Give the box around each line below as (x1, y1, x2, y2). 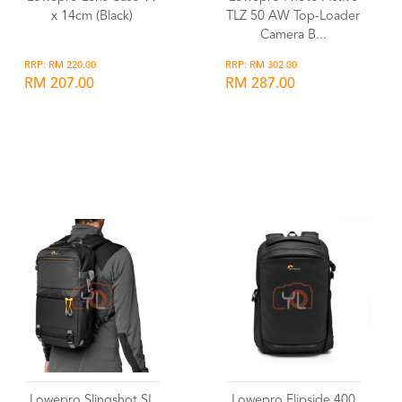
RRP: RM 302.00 (225, 61, 297, 71)
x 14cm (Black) (51, 10, 133, 23)
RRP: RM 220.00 (24, 61, 96, 71)
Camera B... (259, 29, 327, 42)
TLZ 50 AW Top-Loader (226, 10, 360, 23)
